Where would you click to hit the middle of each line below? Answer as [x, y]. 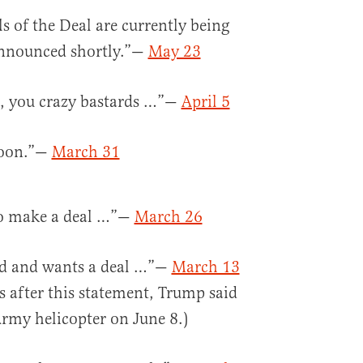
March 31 [85, 152]
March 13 [205, 267]
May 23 [174, 52]
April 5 [205, 102]
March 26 [168, 217]
